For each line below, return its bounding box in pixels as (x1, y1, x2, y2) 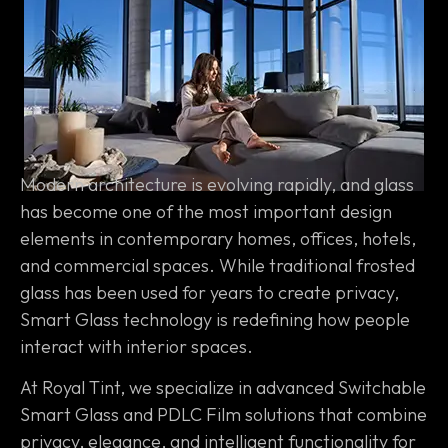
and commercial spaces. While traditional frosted (20, 253, 415, 277)
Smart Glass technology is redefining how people (20, 307, 410, 331)
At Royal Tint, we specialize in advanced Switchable (20, 376, 426, 400)
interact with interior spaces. (20, 334, 253, 358)
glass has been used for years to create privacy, (20, 280, 399, 304)
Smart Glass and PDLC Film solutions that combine (20, 403, 427, 427)
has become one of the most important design (20, 199, 392, 223)
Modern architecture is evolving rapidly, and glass (20, 172, 414, 196)
